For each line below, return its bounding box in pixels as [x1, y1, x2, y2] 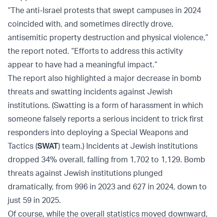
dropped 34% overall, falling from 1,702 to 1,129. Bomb [8, 155, 205, 165]
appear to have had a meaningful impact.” [8, 60, 159, 70]
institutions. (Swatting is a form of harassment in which [8, 100, 203, 110]
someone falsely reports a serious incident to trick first [8, 114, 203, 124]
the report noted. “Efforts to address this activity [8, 46, 183, 56]
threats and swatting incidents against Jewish [8, 87, 172, 97]
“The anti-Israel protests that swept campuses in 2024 [8, 5, 201, 15]
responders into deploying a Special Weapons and [8, 127, 188, 138]
